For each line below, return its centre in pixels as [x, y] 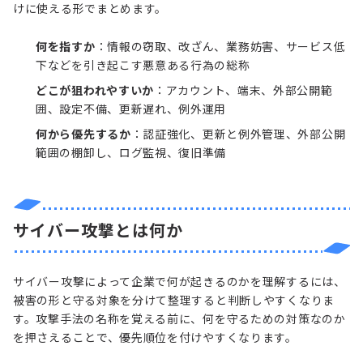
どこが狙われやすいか [95, 90]
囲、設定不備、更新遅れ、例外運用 [131, 108]
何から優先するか [83, 133]
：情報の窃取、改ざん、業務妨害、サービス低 [220, 46]
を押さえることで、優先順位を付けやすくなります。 [155, 337]
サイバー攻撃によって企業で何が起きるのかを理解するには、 [179, 281]
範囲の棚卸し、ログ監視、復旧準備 [131, 152]
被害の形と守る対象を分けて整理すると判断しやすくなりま [174, 299]
